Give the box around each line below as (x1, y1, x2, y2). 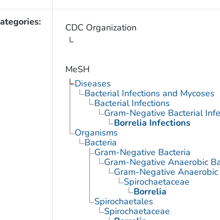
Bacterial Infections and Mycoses (84, 87, 215, 99)
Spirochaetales (94, 195, 153, 207)
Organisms (74, 126, 118, 138)
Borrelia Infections (113, 116, 191, 129)
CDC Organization (65, 21, 137, 33)
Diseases (74, 77, 111, 89)
